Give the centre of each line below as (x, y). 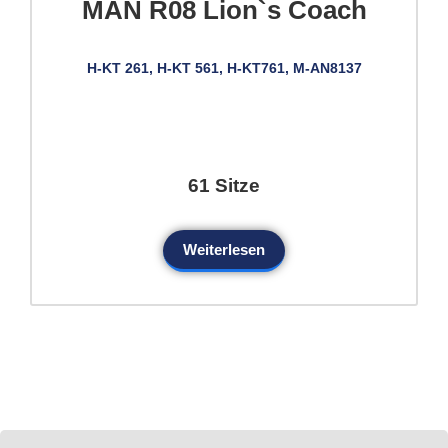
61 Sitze (224, 186)
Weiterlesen (224, 250)
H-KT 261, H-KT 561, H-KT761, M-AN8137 (224, 67)
